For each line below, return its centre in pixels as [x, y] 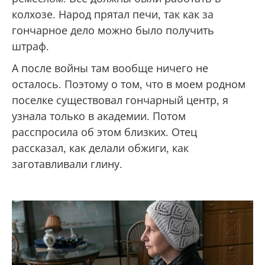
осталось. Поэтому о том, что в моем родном [129, 84]
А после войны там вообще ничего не [110, 68]
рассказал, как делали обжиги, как [100, 148]
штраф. [30, 46]
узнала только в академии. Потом [99, 116]
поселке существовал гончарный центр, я [120, 100]
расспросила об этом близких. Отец [104, 132]
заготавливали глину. [67, 164]
